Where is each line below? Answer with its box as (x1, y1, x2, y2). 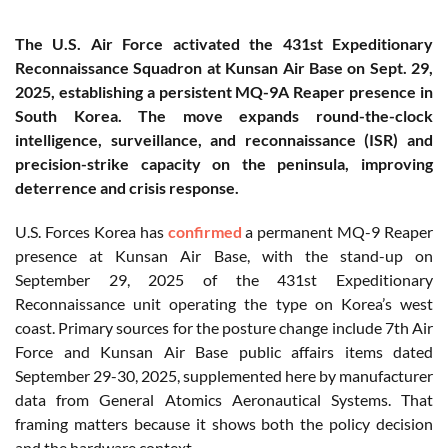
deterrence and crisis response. (15, 178, 239, 198)
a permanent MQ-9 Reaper (241, 222, 433, 242)
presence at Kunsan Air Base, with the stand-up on (15, 246, 433, 266)
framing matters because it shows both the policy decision (15, 414, 433, 434)
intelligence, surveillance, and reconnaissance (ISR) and (15, 130, 433, 150)
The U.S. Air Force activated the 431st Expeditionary (15, 34, 433, 54)
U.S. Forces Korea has (15, 222, 168, 242)
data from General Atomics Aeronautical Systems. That (15, 390, 433, 410)
